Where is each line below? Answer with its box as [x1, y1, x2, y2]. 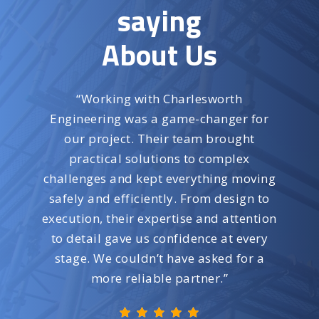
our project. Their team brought [64, 130, 255, 147]
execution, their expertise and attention [41, 209, 277, 226]
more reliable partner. [90, 269, 224, 286]
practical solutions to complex [68, 150, 250, 167]
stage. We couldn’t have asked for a [54, 249, 265, 266]
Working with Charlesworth [80, 90, 243, 107]
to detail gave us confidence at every [51, 229, 268, 246]
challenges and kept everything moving [43, 169, 276, 187]
